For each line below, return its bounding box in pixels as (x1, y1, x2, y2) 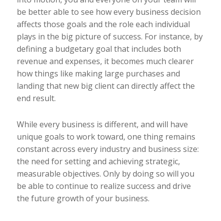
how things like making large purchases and (16, 68, 180, 79)
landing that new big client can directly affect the (16, 80, 195, 91)
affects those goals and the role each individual (16, 18, 190, 30)
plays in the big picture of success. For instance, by (16, 31, 203, 42)
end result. (16, 92, 56, 104)
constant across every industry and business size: (16, 144, 199, 155)
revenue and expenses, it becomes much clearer (16, 55, 194, 67)
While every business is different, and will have (16, 119, 188, 130)
